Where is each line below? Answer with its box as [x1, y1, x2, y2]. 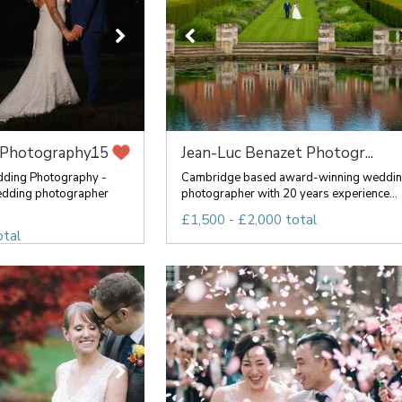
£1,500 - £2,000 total [180, 211, 317, 229]
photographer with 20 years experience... [180, 186, 398, 202]
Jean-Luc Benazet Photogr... [180, 143, 373, 163]
